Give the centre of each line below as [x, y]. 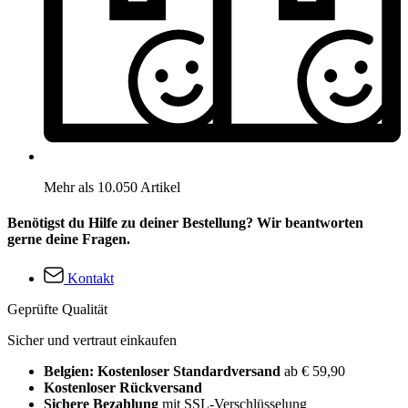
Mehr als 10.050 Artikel [112, 187]
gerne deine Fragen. [69, 239]
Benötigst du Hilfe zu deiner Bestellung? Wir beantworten [185, 222]
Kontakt [91, 279]
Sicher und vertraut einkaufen [92, 341]
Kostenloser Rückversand [123, 388]
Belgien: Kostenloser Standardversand [164, 372]
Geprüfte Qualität [57, 310]
